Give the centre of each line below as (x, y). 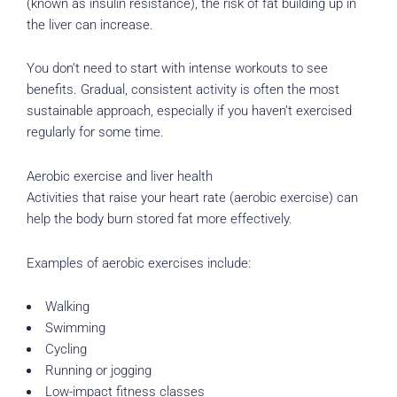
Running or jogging (98, 371)
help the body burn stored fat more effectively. (160, 219)
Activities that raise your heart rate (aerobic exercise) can (192, 198)
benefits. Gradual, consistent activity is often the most (183, 90)
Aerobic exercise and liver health (120, 176)
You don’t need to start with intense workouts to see (177, 69)
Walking (67, 307)
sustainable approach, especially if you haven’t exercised (189, 111)
